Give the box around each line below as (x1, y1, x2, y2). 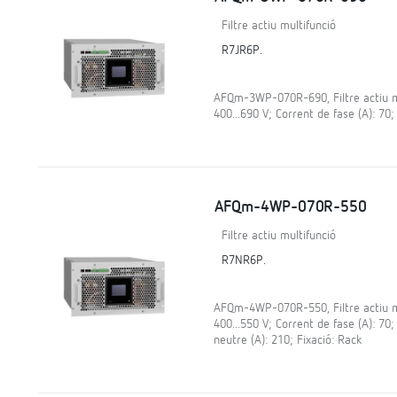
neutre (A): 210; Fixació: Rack (213, 334, 362, 346)
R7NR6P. (221, 254, 266, 267)
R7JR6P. (221, 43, 262, 57)
